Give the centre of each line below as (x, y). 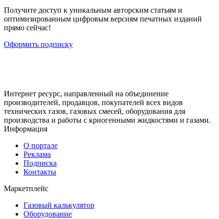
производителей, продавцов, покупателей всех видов (93, 102)
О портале (41, 145)
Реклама (37, 154)
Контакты (40, 172)
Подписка (40, 163)
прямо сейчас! (27, 27)
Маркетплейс (26, 188)
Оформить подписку (38, 44)
